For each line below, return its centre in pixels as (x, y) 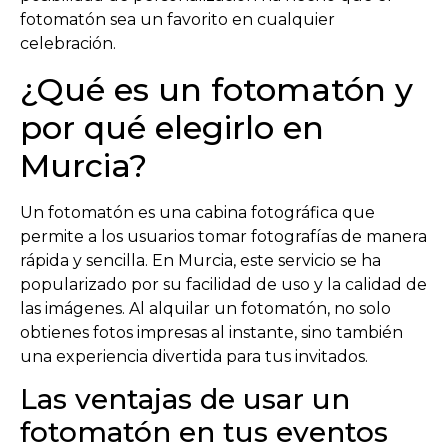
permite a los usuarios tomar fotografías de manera (223, 236)
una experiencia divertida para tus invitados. (194, 356)
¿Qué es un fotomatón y (216, 89)
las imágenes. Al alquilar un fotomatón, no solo (205, 308)
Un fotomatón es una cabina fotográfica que (197, 212)
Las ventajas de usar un (185, 399)
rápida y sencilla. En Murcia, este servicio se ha (200, 260)
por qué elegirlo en (172, 127)
